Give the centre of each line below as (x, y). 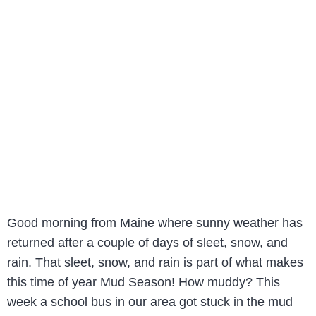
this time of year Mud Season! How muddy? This (144, 282)
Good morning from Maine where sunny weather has (155, 223)
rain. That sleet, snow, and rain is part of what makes (155, 262)
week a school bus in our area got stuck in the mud (150, 302)
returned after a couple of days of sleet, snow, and (147, 242)
